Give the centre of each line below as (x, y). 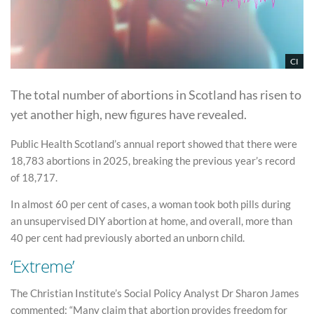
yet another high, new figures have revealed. (129, 114)
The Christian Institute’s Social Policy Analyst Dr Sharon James (155, 293)
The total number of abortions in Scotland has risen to (156, 94)
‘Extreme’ (42, 266)
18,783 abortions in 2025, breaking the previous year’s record (153, 161)
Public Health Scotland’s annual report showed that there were (154, 144)
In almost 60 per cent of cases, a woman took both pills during (151, 204)
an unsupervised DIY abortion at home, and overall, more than (151, 220)
